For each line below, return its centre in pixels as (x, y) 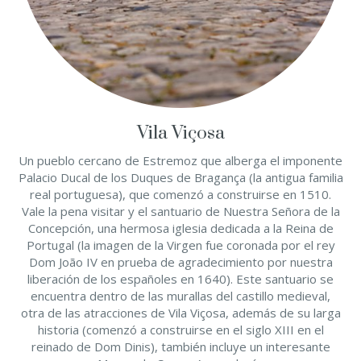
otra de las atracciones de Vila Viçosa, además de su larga (180, 313)
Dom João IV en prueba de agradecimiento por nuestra (180, 262)
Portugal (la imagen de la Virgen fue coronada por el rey (180, 245)
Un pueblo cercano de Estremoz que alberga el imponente (180, 160)
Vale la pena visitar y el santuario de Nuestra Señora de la (180, 211)
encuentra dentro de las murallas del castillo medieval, (180, 296)
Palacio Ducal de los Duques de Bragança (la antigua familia (180, 177)
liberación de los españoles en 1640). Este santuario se (180, 279)
